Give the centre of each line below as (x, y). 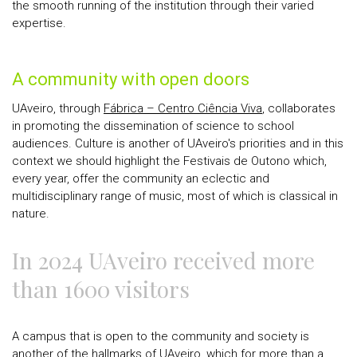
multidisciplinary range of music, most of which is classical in (175, 196)
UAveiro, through (58, 108)
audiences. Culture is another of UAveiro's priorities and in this (178, 143)
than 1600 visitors (101, 289)
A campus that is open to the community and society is (161, 336)
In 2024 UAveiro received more (163, 260)
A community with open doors (131, 79)
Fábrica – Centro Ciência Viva (183, 108)
